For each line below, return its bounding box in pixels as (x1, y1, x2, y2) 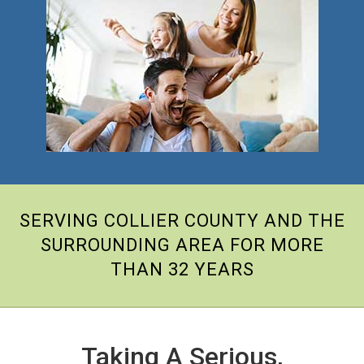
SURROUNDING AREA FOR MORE (40, 234, 324, 255)
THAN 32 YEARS (110, 258, 254, 279)
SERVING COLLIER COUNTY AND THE (19, 210, 345, 231)
